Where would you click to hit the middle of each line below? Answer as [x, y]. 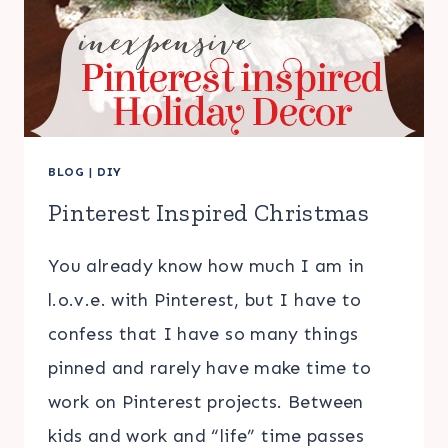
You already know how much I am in [206, 265]
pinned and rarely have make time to [210, 367]
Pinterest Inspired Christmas [209, 212]
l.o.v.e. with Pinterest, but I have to [205, 299]
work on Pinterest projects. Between [206, 401]
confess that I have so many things [203, 333]
